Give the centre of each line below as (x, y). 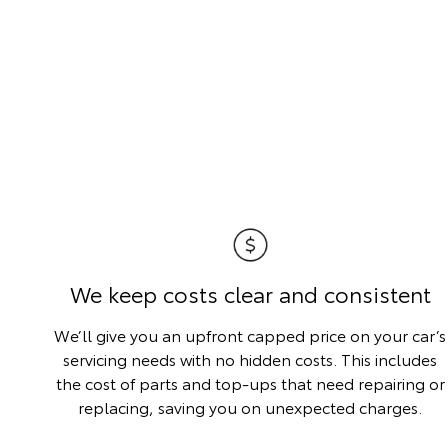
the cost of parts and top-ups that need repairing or (250, 383)
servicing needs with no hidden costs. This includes (250, 359)
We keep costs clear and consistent (250, 293)
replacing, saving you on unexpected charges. (250, 407)
